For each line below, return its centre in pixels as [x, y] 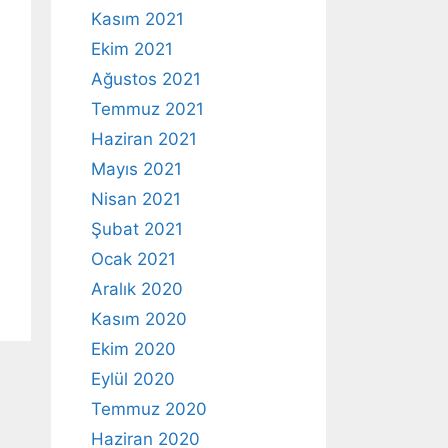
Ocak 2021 [133, 258]
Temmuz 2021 [147, 108]
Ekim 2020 [133, 348]
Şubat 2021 [137, 228]
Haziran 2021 [144, 138]
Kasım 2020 [139, 318]
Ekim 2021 [132, 48]
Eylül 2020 [133, 378]
